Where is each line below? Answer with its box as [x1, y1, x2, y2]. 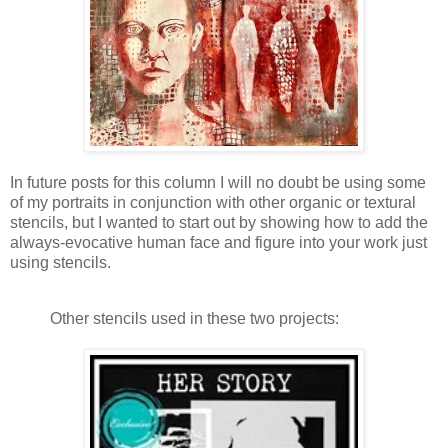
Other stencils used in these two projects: [50, 310, 339, 328]
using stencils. [10, 254, 119, 272]
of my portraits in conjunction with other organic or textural [10, 194, 416, 212]
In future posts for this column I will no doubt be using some [10, 174, 426, 192]
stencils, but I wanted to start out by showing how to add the [10, 214, 428, 232]
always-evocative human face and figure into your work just [10, 234, 427, 252]
